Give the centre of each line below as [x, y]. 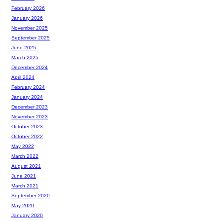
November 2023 [30, 116]
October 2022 [27, 136]
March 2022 [25, 156]
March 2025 [25, 57]
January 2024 [27, 97]
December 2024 [30, 67]
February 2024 [28, 87]
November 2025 [30, 28]
